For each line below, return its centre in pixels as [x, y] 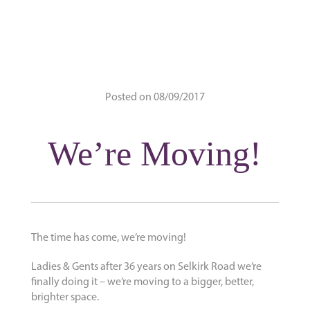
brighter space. [65, 298]
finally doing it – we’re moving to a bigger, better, [142, 283]
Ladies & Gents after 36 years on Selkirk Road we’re [146, 267]
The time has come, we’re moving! [108, 238]
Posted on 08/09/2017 [155, 98]
